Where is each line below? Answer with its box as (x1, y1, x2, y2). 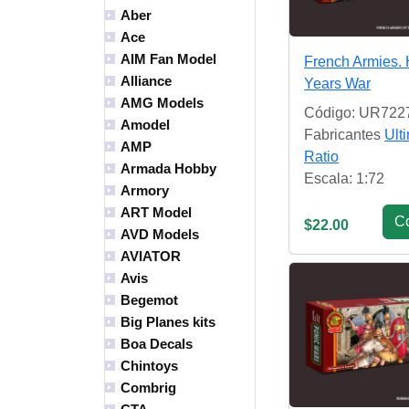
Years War (304, 75, 371, 91)
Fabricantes (304, 126, 384, 142)
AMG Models (121, 95, 204, 111)
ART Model (121, 204, 192, 221)
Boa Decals (121, 336, 193, 352)
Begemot (121, 292, 178, 309)
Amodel (121, 117, 170, 133)
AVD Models (121, 226, 199, 243)
